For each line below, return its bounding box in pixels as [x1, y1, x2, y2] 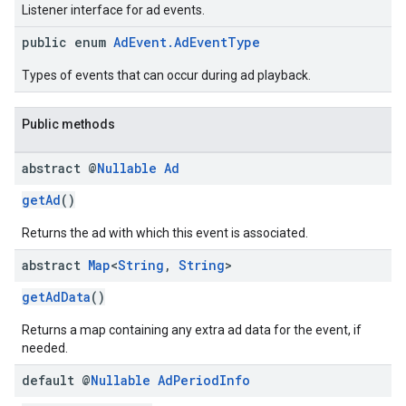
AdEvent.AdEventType [113, 34, 260, 51]
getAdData [22, 288, 91, 305]
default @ [22, 372, 91, 389]
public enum [22, 34, 113, 51]
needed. [22, 341, 68, 355]
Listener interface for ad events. [22, 3, 205, 17]
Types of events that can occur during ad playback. [22, 68, 311, 82]
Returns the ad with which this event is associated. [22, 226, 308, 240]
